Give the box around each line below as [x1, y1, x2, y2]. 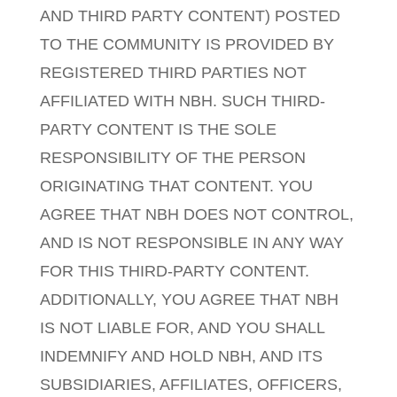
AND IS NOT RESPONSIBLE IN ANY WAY [39, 234, 344, 252]
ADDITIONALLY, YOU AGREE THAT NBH [39, 291, 339, 308]
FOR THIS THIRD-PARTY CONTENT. [39, 262, 309, 280]
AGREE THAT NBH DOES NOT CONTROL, [39, 206, 354, 223]
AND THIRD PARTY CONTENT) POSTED [39, 7, 340, 25]
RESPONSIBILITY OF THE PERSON [39, 149, 306, 167]
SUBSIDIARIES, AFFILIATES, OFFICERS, [39, 376, 342, 393]
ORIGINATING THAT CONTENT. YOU [39, 177, 313, 195]
